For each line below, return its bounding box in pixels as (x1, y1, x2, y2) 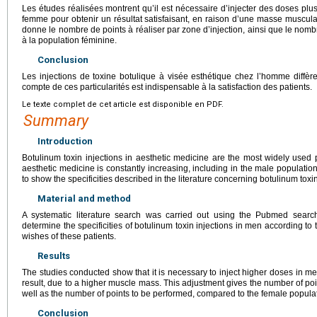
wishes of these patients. (22, 231, 116, 241)
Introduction (38, 135, 93, 146)
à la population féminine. (22, 35, 117, 45)
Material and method (38, 192, 131, 204)
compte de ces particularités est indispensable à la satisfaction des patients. (22, 81, 312, 92)
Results (38, 250, 70, 261)
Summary (23, 111, 88, 129)
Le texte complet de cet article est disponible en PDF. (22, 99, 224, 109)
